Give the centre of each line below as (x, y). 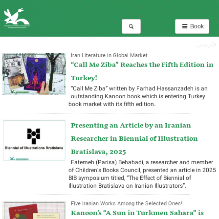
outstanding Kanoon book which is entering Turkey (138, 97)
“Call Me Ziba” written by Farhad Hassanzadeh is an (139, 89)
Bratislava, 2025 (99, 152)
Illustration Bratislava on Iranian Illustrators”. (128, 186)
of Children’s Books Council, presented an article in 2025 (142, 170)
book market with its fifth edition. (112, 104)
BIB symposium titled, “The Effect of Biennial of (130, 178)
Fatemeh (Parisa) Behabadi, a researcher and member (142, 163)
